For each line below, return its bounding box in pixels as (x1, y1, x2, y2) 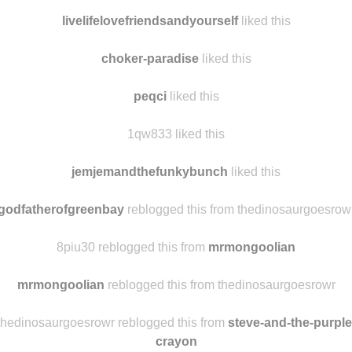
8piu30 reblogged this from (57, 240, 208, 254)
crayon (155, 334, 197, 348)
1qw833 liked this (127, 126, 225, 141)
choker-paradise (101, 51, 199, 65)
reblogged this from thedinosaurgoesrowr (104, 277, 335, 291)
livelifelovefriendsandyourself (61, 13, 238, 27)
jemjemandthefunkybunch (71, 164, 228, 178)
